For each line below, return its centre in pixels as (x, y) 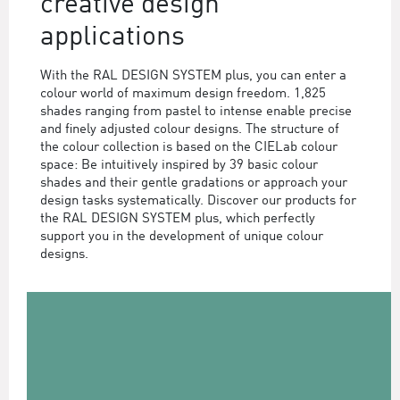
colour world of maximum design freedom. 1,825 (183, 94)
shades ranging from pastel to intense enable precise (196, 112)
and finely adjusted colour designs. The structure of (190, 129)
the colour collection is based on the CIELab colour (189, 147)
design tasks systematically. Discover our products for (198, 201)
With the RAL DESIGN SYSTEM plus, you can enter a (193, 76)
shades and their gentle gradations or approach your (194, 183)
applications (112, 37)
